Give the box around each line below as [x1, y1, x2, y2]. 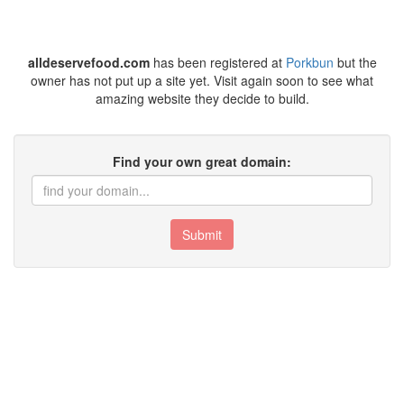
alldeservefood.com [27, 53, 150, 71]
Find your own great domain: [113, 152, 291, 170]
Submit [182, 225, 222, 243]
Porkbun [285, 53, 334, 71]
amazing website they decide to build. [95, 89, 309, 107]
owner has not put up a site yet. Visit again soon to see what [31, 71, 373, 89]
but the [333, 53, 377, 71]
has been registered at [149, 53, 286, 71]
